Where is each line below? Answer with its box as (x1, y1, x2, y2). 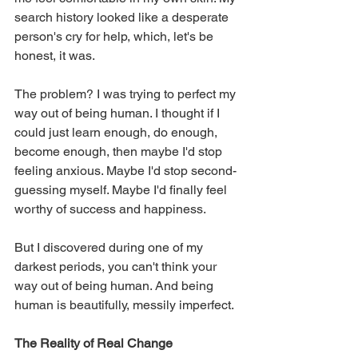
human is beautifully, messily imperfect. (14, 297, 234, 313)
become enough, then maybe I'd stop (14, 144, 225, 160)
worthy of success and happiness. (14, 201, 206, 217)
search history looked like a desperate (14, 10, 232, 26)
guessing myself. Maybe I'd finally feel (14, 182, 230, 198)
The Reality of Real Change (14, 336, 173, 352)
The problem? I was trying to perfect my (14, 86, 239, 102)
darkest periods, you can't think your (14, 259, 220, 275)
